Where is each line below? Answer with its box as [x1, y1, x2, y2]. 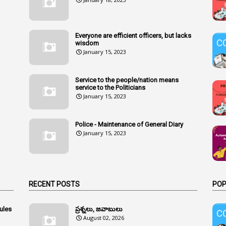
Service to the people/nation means [75, 76, 179, 84]
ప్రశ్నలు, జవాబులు [75, 205, 123, 213]
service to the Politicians [75, 83, 146, 91]
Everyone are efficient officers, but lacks [75, 31, 192, 39]
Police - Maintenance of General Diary [75, 120, 184, 128]
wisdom [75, 39, 99, 47]
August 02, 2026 [83, 213, 125, 221]
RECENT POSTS [29, 180, 80, 188]
